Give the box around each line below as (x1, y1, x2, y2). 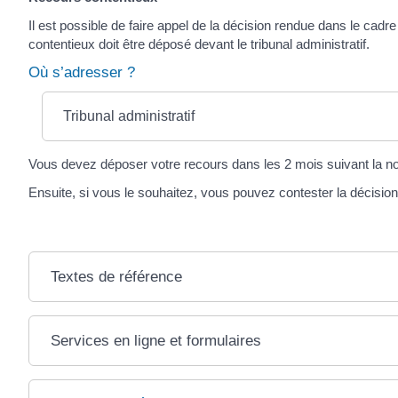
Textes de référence (50, 267, 182, 285)
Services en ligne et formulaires (50, 331, 261, 349)
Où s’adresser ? (28, 64, 135, 82)
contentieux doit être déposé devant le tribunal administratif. (28, 36, 370, 52)
